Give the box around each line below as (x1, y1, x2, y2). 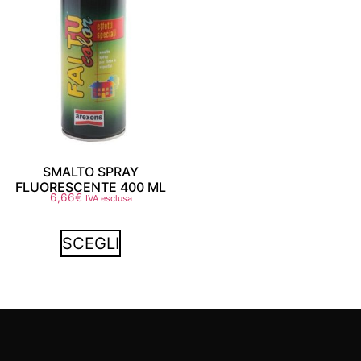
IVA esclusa (85, 192, 132, 204)
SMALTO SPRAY (43, 163, 139, 180)
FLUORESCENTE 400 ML (15, 178, 167, 195)
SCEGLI (62, 233, 120, 253)
